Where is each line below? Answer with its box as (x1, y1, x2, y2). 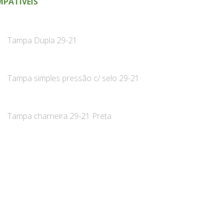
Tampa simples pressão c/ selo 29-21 (7, 73, 139, 84)
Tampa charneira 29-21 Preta (7, 111, 111, 122)
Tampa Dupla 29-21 (7, 35, 77, 46)
